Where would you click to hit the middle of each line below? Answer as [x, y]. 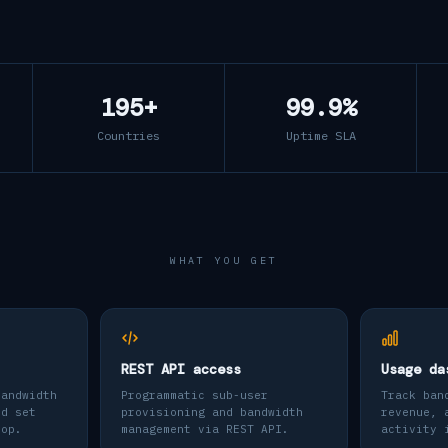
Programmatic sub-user [194, 395]
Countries [128, 135]
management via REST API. [205, 429]
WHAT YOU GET [224, 260]
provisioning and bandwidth [212, 412]
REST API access [181, 369]
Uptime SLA [320, 135]
